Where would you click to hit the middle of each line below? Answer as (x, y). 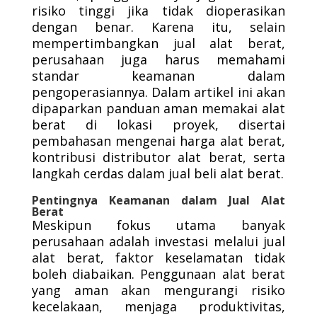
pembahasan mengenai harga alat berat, (158, 141)
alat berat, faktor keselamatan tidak (158, 258)
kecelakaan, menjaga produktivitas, (158, 306)
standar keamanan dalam (158, 76)
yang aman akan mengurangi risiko (158, 290)
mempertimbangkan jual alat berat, (158, 43)
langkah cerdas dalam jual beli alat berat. (157, 173)
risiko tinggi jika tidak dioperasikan (158, 11)
